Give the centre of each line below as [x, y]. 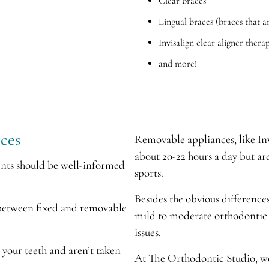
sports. [149, 173]
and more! [178, 64]
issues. [148, 232]
